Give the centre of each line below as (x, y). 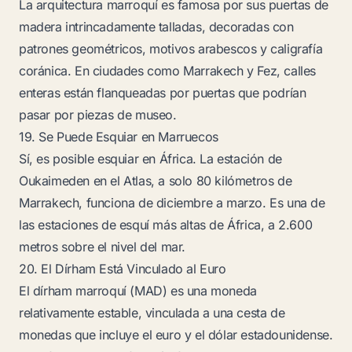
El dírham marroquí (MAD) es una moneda (138, 291)
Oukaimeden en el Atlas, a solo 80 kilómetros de (156, 181)
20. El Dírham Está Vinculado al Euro (123, 269)
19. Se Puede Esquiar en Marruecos (119, 137)
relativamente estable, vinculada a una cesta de (152, 313)
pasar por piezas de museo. (98, 115)
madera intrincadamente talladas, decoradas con (156, 27)
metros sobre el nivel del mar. (103, 247)
